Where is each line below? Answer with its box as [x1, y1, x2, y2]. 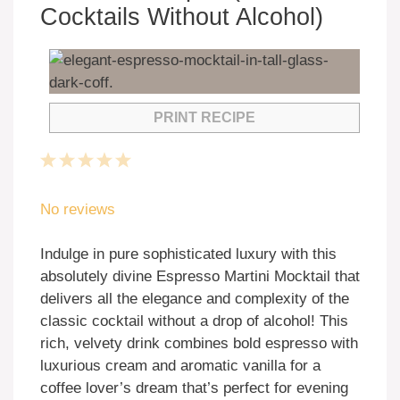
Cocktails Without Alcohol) [40, 4, 323, 31]
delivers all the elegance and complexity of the [40, 290, 349, 308]
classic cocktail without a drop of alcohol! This [40, 312, 348, 330]
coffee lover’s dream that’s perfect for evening [40, 379, 348, 397]
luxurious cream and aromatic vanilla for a [40, 357, 321, 375]
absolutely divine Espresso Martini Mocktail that [40, 268, 360, 286]
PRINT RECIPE [154, 110, 255, 126]
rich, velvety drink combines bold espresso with [40, 335, 358, 353]
